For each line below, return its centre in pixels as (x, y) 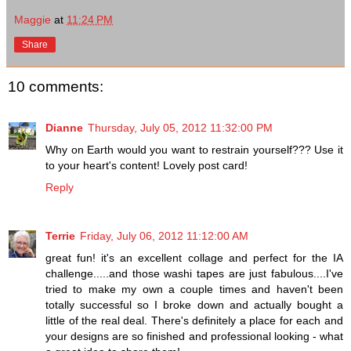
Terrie (60, 235)
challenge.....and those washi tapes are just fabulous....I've (194, 273)
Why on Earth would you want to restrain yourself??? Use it (194, 149)
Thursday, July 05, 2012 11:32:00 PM (180, 127)
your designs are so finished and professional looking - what (194, 336)
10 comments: (56, 87)
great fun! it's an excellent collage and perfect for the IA (194, 257)
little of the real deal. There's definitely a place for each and (194, 320)
